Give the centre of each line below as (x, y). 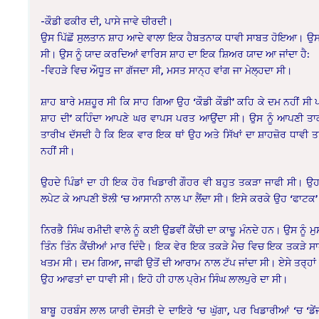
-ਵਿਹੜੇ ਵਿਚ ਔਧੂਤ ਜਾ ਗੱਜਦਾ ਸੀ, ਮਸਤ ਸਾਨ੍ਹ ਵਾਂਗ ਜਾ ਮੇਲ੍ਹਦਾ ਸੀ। (167, 70)
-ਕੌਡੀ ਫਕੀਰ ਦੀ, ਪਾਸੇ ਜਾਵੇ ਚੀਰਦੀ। (107, 21)
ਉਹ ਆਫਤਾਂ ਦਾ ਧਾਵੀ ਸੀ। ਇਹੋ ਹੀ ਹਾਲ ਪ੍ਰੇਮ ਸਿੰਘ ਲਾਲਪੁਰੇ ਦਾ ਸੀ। (164, 278)
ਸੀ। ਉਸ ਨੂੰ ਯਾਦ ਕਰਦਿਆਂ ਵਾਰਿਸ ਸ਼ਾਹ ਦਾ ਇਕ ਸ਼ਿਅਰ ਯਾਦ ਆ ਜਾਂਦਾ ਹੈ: (175, 53)
